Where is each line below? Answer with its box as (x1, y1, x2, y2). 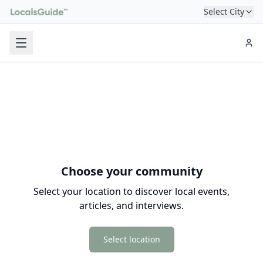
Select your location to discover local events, (33, 185, 230, 198)
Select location (103, 234, 160, 245)
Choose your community (60, 163, 203, 179)
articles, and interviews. (79, 199, 184, 212)
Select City (204, 6, 244, 17)
